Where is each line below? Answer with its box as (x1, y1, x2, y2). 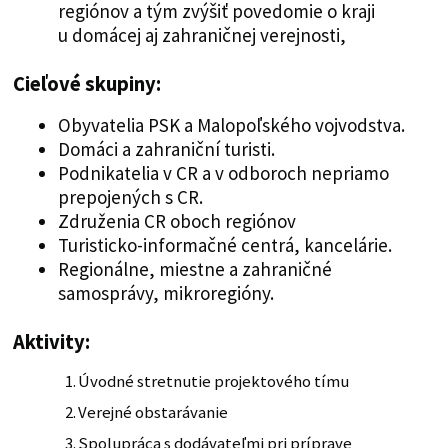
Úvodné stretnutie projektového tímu (77, 370, 349, 392)
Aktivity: (12, 328, 90, 355)
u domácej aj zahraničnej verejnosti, (57, 22, 346, 47)
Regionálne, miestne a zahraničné (57, 256, 332, 281)
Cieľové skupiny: (12, 70, 161, 97)
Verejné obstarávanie (77, 401, 228, 423)
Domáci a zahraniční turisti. (57, 136, 275, 161)
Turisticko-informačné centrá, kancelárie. (57, 232, 392, 257)
